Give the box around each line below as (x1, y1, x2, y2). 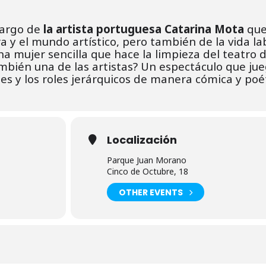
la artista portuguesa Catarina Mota (43, 21, 244, 36)
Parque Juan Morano (106, 154, 186, 166)
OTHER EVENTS (118, 186, 183, 198)
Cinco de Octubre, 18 (106, 166, 188, 177)
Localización (106, 132, 177, 147)
